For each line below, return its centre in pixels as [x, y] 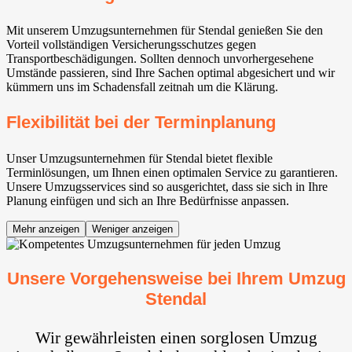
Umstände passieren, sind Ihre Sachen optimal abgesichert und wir [170, 73]
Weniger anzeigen [132, 229]
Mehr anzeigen [46, 229]
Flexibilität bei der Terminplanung [141, 122]
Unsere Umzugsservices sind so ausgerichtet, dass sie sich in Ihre [167, 186]
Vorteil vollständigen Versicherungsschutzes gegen [131, 45]
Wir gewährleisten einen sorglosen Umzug [176, 338]
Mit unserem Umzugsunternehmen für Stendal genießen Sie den [165, 31]
